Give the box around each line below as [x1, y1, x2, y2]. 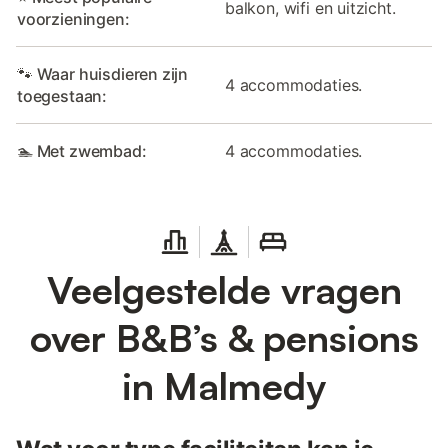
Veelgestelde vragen [46, 265, 402, 313]
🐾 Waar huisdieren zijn [17, 63, 189, 84]
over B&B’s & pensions [29, 313, 419, 361]
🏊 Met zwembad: [17, 140, 147, 161]
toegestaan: [17, 85, 108, 106]
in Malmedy [122, 361, 326, 409]
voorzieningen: [17, 8, 130, 29]
